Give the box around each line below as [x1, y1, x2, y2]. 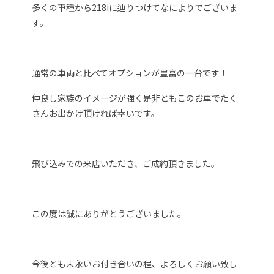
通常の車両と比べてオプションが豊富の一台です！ [32, 66, 229, 79]
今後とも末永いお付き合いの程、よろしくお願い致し [32, 257, 238, 270]
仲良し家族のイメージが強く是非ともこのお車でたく [32, 91, 238, 104]
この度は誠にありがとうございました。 [32, 207, 187, 220]
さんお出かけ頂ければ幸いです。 [32, 106, 160, 119]
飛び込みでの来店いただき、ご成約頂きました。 [32, 157, 220, 169]
